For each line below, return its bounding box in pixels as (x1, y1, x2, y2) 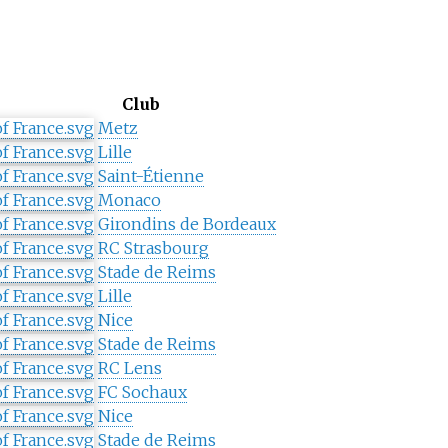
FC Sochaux (97, 381, 187, 402)
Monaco (97, 189, 161, 210)
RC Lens (97, 357, 162, 378)
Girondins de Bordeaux (97, 213, 276, 234)
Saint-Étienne (97, 165, 204, 186)
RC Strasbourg (97, 237, 209, 258)
